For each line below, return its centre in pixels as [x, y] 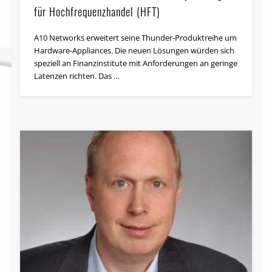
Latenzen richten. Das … [77, 76]
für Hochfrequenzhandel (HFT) [97, 11]
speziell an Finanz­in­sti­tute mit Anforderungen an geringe [136, 63]
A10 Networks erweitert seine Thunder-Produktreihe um [136, 37]
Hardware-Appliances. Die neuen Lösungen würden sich [134, 50]
